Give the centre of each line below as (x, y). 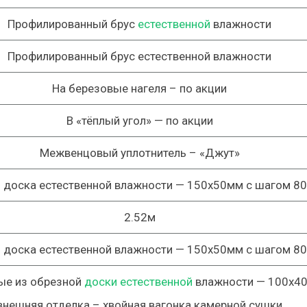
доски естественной (138, 282)
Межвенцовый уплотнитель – (119, 153)
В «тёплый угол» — (116, 121)
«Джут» (219, 153)
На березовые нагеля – (116, 88)
